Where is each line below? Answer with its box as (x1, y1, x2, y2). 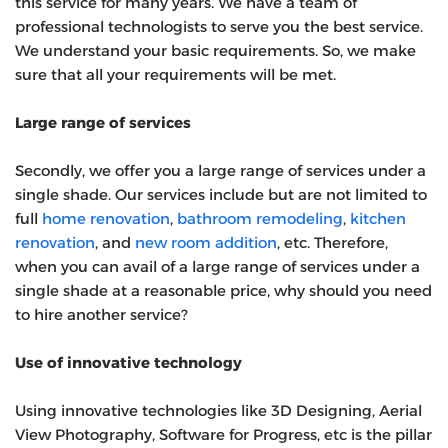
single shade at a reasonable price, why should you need (15, 280, 432, 300)
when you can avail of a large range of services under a (15, 256, 420, 276)
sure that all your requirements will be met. (15, 64, 336, 84)
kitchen (350, 208, 406, 228)
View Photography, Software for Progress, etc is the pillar (15, 424, 432, 444)
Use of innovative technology (15, 352, 242, 372)
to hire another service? (15, 304, 188, 324)
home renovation (42, 208, 170, 228)
